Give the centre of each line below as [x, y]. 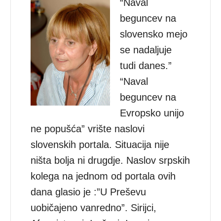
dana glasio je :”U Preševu [89, 192]
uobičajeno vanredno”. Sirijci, [94, 207]
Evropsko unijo [152, 113]
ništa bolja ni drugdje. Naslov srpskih [110, 160]
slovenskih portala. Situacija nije [100, 144]
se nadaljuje [146, 50]
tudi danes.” [146, 65]
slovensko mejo [154, 34]
